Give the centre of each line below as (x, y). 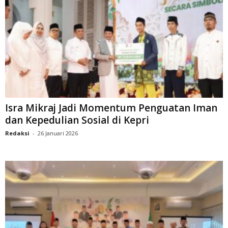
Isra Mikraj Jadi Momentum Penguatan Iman (111, 108)
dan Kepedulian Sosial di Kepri (77, 120)
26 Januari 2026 (58, 133)
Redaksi (17, 133)
